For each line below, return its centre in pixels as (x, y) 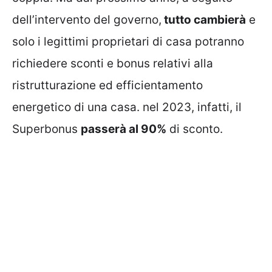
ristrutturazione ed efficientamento (107, 86)
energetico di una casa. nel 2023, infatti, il (127, 107)
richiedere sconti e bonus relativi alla (113, 64)
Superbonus (46, 129)
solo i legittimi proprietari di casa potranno (128, 42)
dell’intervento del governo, (87, 20)
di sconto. (195, 129)
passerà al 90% (124, 129)
